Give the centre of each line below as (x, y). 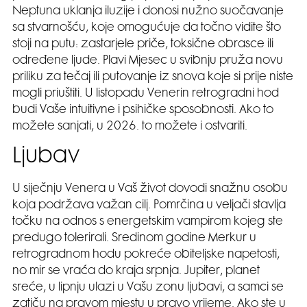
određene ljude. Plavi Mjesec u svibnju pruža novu (148, 61)
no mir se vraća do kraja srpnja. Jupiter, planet (136, 272)
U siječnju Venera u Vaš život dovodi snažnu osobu (150, 189)
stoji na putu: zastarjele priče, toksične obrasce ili (143, 45)
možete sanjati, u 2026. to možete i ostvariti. (130, 127)
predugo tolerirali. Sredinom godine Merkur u (134, 239)
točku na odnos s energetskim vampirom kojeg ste (148, 222)
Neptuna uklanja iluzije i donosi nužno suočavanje (148, 12)
